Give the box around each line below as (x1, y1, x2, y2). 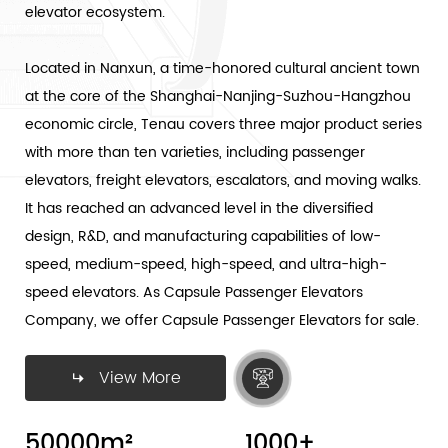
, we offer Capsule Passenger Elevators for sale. (94, 309, 419, 333)
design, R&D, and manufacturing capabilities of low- (25, 225, 381, 249)
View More (99, 365, 181, 392)
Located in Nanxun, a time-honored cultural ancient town (25, 57, 420, 81)
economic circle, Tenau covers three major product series (25, 113, 422, 137)
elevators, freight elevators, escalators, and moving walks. (25, 169, 421, 193)
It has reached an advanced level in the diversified (25, 197, 373, 221)
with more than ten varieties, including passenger (25, 141, 365, 165)
